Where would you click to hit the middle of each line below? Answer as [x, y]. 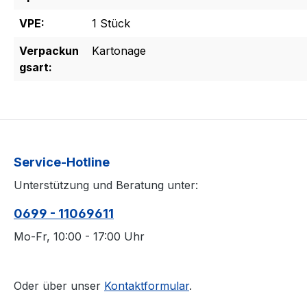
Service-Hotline [62, 162]
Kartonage [119, 51]
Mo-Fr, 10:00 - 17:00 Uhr [79, 237]
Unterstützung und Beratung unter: [106, 185]
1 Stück [111, 24]
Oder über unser [59, 286]
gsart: [36, 67]
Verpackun [49, 51]
